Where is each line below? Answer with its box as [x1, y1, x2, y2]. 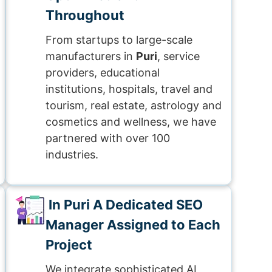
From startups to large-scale [46, 33, 192, 46]
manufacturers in [46, 50, 136, 63]
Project [46, 237, 92, 253]
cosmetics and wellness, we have [46, 115, 216, 128]
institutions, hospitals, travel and [46, 83, 212, 95]
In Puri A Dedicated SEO [46, 197, 203, 212]
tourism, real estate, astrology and [46, 99, 222, 112]
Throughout [46, 7, 124, 23]
